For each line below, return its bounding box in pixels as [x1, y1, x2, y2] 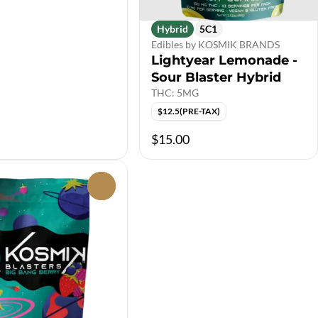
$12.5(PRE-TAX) [158, 106, 220, 117]
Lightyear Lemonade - [151, 53, 297, 69]
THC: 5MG [151, 87, 199, 99]
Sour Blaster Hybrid [151, 70, 281, 86]
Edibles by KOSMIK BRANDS [151, 38, 280, 51]
